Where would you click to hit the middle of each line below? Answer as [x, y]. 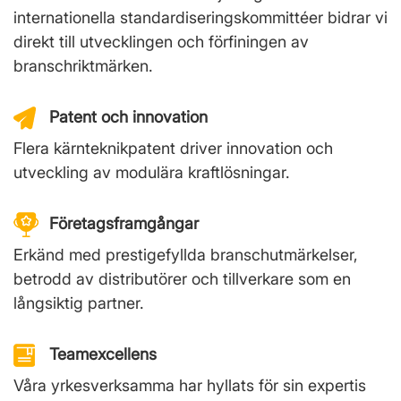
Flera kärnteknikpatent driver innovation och [173, 148]
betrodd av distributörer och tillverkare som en [182, 278]
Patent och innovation [128, 116]
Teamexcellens [103, 354]
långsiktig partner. [79, 303]
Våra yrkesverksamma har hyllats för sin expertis [190, 385]
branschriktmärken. [83, 65]
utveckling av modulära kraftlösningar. [152, 172]
